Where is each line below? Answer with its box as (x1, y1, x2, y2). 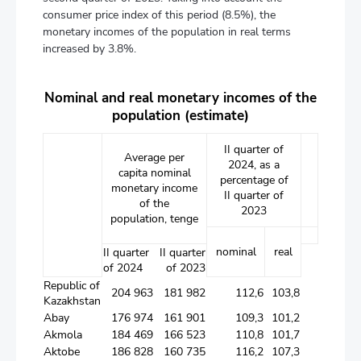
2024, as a (228, 157, 280, 172)
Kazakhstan (44, 293, 101, 309)
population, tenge (110, 211, 198, 226)
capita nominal (118, 165, 191, 180)
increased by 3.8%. (43, 41, 136, 56)
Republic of (44, 278, 100, 293)
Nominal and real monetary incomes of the (44, 89, 317, 107)
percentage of (219, 172, 288, 188)
